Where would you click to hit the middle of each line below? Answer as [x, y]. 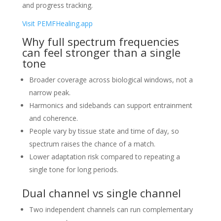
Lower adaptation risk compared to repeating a [104, 156]
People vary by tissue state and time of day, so [104, 131]
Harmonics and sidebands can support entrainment [110, 105]
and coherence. [53, 118]
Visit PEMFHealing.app [57, 23]
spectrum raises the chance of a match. [92, 144]
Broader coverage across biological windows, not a [111, 79]
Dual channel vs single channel [101, 193]
